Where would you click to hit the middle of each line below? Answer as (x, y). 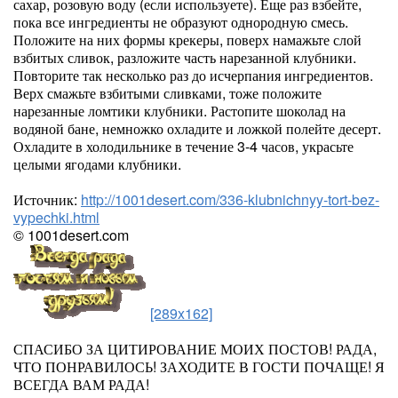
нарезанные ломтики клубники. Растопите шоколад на (179, 111)
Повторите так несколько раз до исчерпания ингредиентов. (193, 75)
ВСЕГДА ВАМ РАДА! (81, 384)
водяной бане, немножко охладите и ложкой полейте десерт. (197, 128)
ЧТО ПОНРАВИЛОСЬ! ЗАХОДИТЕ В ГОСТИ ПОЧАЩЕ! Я (199, 366)
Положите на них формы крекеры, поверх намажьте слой (187, 40)
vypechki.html (56, 217)
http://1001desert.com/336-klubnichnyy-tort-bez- (230, 199)
